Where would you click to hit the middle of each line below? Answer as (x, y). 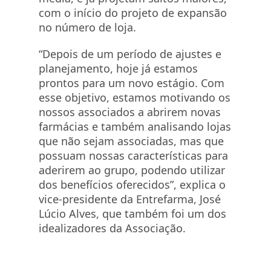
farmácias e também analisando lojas (135, 126)
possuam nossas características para (133, 155)
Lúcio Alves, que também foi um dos (132, 214)
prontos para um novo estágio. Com (132, 83)
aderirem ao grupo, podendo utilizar (132, 170)
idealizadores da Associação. (112, 228)
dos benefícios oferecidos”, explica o (132, 184)
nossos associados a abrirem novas (130, 112)
